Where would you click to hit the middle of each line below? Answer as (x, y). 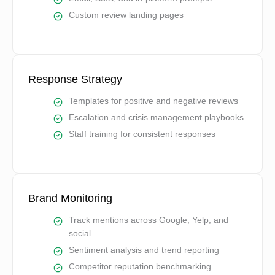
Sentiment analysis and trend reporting (144, 250)
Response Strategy (75, 79)
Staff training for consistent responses (142, 134)
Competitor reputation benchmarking (140, 266)
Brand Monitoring (70, 198)
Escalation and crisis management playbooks (157, 118)
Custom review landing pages (126, 15)
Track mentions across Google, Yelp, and (149, 220)
